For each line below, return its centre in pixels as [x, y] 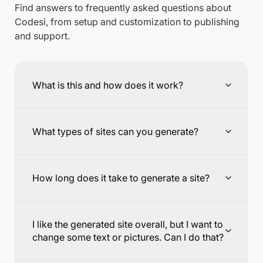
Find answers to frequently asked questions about [123, 8]
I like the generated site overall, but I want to [128, 224]
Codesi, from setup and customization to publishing [127, 22]
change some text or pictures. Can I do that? [128, 237]
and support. [42, 36]
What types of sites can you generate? [115, 131]
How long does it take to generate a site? [121, 178]
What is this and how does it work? [108, 85]
